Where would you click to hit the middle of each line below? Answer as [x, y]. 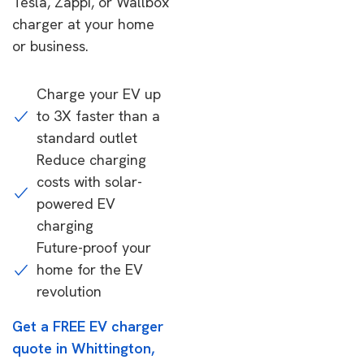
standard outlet [87, 138]
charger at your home [83, 24]
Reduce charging [91, 160]
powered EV [76, 204]
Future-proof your [94, 247]
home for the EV [90, 269]
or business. [50, 46]
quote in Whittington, [83, 348]
